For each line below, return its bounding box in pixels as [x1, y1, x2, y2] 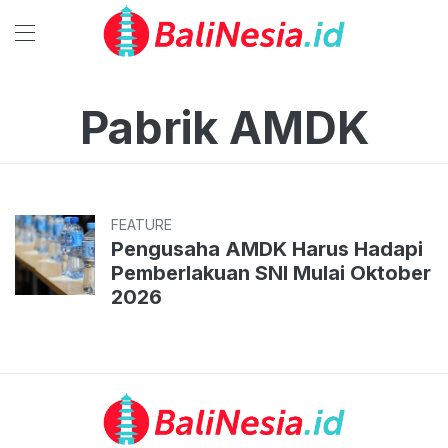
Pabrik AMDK [79, 100, 369, 155]
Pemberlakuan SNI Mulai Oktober [111, 261, 431, 285]
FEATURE [111, 216, 172, 233]
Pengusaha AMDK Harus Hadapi [111, 237, 423, 261]
